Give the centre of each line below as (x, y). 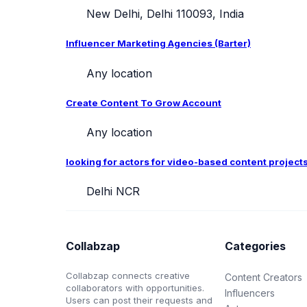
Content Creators (264, 277)
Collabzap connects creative (128, 275)
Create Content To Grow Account (144, 102)
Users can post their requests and (139, 300)
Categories (256, 246)
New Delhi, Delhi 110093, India (163, 14)
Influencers (250, 293)
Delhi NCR (111, 192)
